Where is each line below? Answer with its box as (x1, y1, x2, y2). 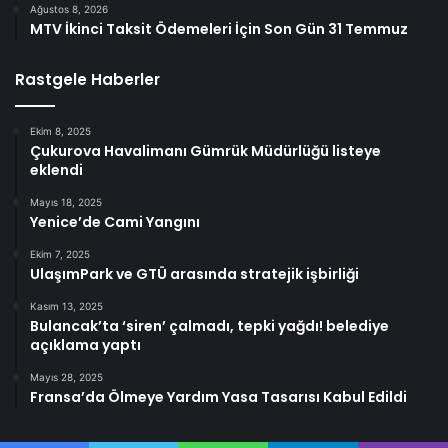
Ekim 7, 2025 (30, 247, 90, 260)
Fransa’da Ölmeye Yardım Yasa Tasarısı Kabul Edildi (30, 386, 407, 407)
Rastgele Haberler (15, 68, 160, 90)
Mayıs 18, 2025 (30, 195, 102, 208)
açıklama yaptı (30, 334, 141, 355)
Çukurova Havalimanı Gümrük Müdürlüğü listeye (30, 140, 381, 161)
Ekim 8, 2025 (30, 124, 91, 137)
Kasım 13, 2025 (30, 299, 103, 312)
